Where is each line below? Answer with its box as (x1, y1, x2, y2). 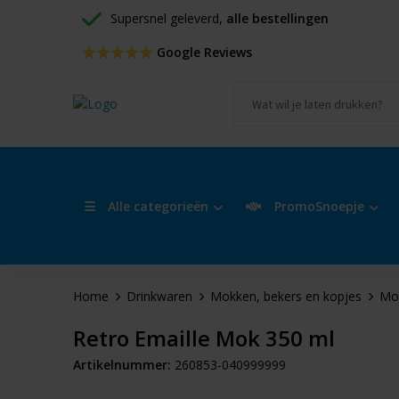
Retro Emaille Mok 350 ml (72, 323, 335, 353)
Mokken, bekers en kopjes (209, 288, 362, 305)
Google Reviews (152, 44, 252, 61)
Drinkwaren (126, 288, 192, 305)
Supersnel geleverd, (110, 10, 226, 27)
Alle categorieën (103, 197, 208, 215)
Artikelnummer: (72, 356, 171, 373)
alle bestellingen (225, 10, 329, 27)
